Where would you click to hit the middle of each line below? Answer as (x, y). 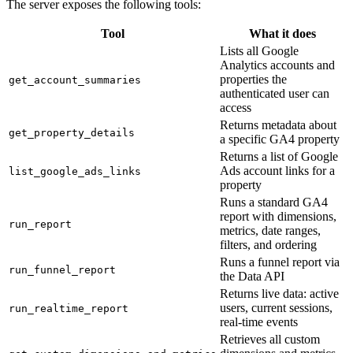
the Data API (252, 277)
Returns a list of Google (279, 157)
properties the (253, 80)
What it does (282, 34)
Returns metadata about (278, 125)
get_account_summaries (75, 80)
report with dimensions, (278, 217)
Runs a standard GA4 (274, 203)
